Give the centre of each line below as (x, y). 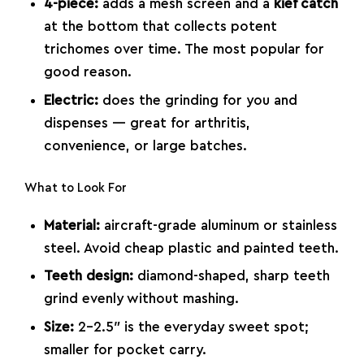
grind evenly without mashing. (141, 299)
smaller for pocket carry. (125, 350)
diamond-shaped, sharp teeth (231, 276)
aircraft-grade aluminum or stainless (218, 225)
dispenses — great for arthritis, (147, 123)
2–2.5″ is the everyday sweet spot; (191, 327)
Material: (71, 225)
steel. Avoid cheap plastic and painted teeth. (191, 248)
